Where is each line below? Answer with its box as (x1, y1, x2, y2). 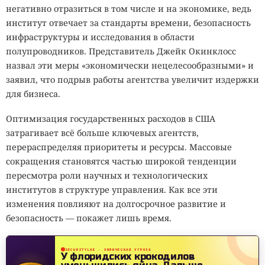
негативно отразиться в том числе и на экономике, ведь (6, 3, 251, 15)
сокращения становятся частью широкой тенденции (6, 155, 237, 167)
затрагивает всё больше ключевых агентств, (6, 127, 199, 138)
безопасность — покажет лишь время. (6, 212, 172, 224)
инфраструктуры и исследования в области (6, 31, 195, 43)
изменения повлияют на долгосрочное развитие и (6, 198, 226, 209)
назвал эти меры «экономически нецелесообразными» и (6, 60, 254, 72)
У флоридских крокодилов (61, 250, 195, 262)
